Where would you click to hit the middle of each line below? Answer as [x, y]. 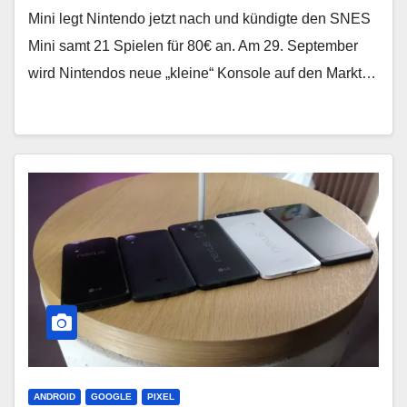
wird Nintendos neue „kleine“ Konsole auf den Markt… [202, 73]
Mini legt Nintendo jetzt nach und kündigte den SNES [199, 18]
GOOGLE [111, 397]
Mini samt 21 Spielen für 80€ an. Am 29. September [193, 45]
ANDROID [55, 397]
